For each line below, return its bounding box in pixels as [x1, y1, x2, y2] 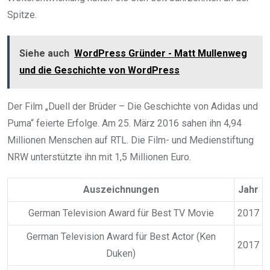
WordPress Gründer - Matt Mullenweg [74, 47, 247, 59]
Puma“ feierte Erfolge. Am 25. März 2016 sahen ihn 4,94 [7, 117, 242, 129]
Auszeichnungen [83, 183, 159, 195]
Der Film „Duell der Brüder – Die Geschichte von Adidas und [7, 100, 258, 112]
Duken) [106, 247, 136, 259]
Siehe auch [19, 47, 69, 59]
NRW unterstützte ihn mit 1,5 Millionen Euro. [7, 151, 191, 163]
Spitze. [7, 8, 37, 20]
